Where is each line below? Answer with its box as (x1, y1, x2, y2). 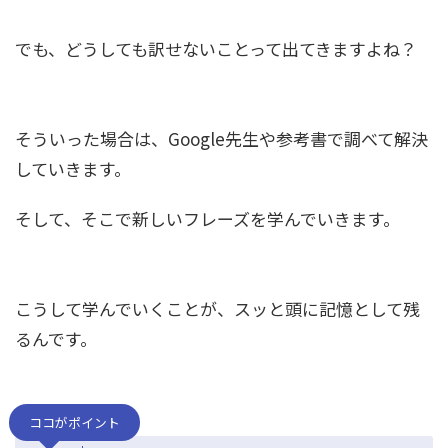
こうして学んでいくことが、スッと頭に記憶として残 (15, 295, 420, 321)
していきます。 (15, 155, 131, 181)
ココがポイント (29, 412, 120, 432)
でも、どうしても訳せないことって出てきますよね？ (15, 35, 417, 61)
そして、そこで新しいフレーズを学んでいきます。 (15, 205, 400, 231)
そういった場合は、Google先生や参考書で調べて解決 (15, 125, 428, 151)
